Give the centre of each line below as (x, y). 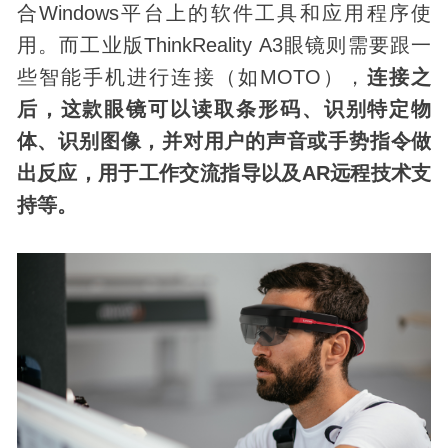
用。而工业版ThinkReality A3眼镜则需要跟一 (224, 45)
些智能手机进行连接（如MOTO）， (192, 77)
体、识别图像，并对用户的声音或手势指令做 (224, 141)
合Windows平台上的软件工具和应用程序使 (224, 13)
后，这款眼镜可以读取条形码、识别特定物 (224, 109)
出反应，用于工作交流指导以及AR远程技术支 (224, 173)
